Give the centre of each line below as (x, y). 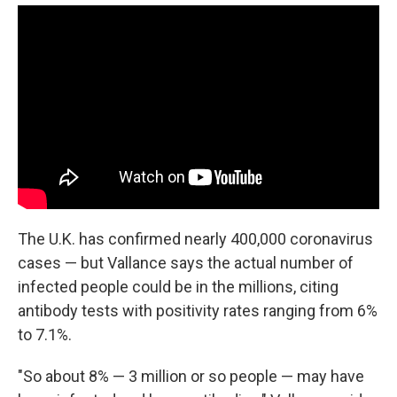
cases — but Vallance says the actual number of (186, 262)
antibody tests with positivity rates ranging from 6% (198, 310)
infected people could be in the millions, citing (178, 286)
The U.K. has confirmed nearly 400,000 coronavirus (195, 238)
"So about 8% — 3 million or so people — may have (191, 376)
